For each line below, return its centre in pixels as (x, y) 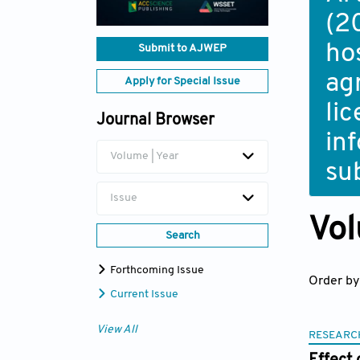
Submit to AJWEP (182, 49)
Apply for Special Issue (182, 82)
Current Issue (143, 295)
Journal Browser (155, 121)
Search (182, 236)
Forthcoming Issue (156, 271)
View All (117, 330)
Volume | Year (144, 157)
